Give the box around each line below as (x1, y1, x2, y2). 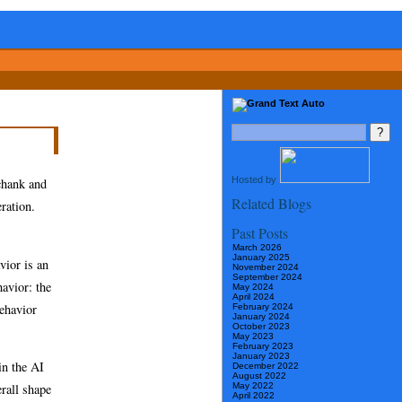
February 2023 (232, 341, 293, 352)
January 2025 (232, 252, 290, 263)
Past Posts (232, 223, 288, 243)
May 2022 (232, 380, 274, 391)
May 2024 (232, 282, 274, 293)
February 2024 (232, 301, 293, 312)
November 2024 (232, 262, 299, 273)
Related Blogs (232, 194, 311, 214)
